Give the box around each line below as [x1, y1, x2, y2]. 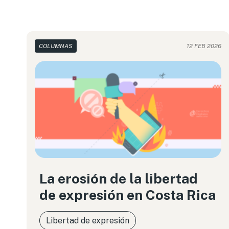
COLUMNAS [39, 42, 73, 50]
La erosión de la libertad [39, 170, 198, 187]
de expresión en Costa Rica [39, 187, 216, 203]
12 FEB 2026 [187, 42, 222, 50]
